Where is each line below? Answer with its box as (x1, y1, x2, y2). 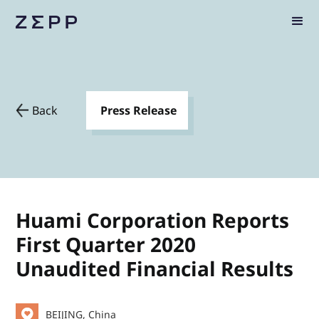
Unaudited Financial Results (16, 255, 294, 283)
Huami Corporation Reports (16, 206, 290, 234)
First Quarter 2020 (16, 231, 197, 258)
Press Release (100, 103, 177, 119)
